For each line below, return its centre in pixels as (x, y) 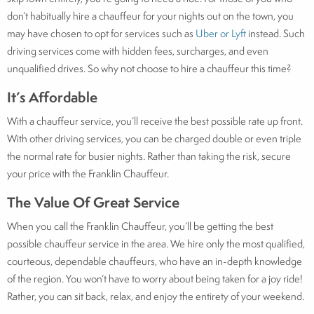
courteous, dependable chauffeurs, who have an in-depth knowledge (155, 261)
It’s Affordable (52, 97)
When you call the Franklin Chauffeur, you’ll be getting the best (140, 226)
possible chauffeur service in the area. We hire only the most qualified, (156, 243)
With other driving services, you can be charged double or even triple (154, 138)
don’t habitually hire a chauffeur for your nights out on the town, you (150, 15)
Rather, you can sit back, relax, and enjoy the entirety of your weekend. (156, 296)
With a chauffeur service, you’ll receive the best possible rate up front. (155, 121)
